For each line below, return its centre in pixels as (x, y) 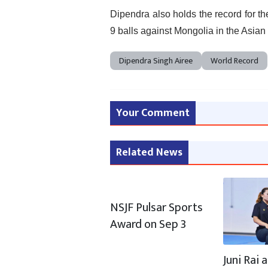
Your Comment (153, 113)
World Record (235, 61)
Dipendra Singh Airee (156, 61)
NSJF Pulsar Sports (157, 208)
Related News (150, 153)
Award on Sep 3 (148, 225)
